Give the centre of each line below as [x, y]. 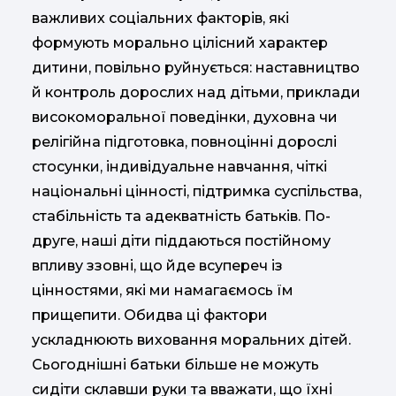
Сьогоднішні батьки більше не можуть [175, 365]
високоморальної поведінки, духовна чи [185, 117]
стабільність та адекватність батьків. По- [181, 216]
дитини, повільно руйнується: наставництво [196, 68]
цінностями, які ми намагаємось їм [163, 290]
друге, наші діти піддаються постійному [181, 241]
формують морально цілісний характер [180, 43]
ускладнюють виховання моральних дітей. [191, 340]
